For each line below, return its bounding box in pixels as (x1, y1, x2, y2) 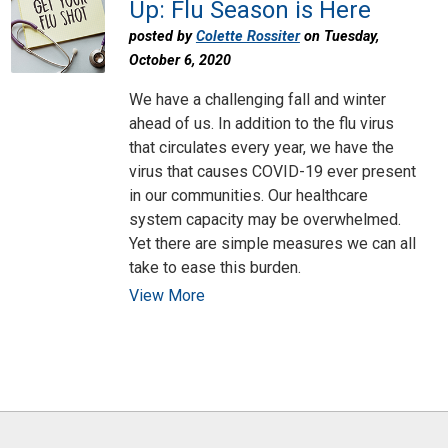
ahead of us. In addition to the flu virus (128, 113, 394, 133)
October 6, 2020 (128, 52, 231, 70)
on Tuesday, (299, 28, 379, 46)
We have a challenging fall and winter (128, 89, 386, 109)
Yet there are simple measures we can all (128, 233, 416, 253)
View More (128, 285, 205, 305)
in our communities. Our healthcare (128, 185, 368, 205)
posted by (128, 28, 196, 46)
